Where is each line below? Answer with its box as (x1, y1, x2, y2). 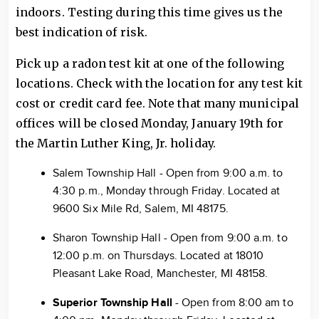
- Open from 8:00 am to (172, 296, 293, 310)
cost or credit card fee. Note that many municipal (16, 96, 299, 110)
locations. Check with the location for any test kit (16, 76, 303, 90)
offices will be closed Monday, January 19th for (16, 116, 283, 130)
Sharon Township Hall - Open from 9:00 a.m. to (53, 231, 288, 245)
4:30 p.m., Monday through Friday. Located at (53, 184, 281, 198)
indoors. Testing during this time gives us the (16, 5, 283, 19)
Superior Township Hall (53, 296, 172, 310)
